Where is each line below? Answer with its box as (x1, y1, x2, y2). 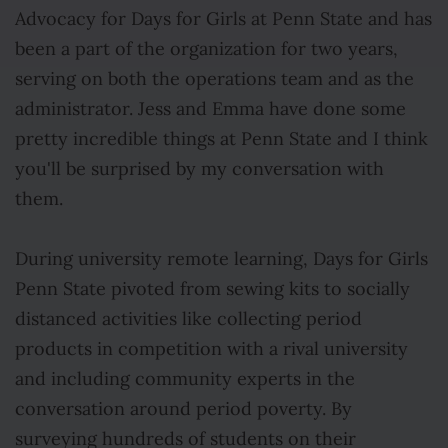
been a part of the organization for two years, (15, 38, 398, 60)
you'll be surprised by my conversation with (15, 158, 384, 180)
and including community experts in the (15, 368, 355, 390)
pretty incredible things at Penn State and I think (15, 128, 428, 150)
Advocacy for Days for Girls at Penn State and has (15, 8, 432, 30)
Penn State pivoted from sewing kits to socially (15, 278, 410, 300)
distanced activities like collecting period (15, 308, 362, 330)
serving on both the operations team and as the (15, 68, 414, 90)
